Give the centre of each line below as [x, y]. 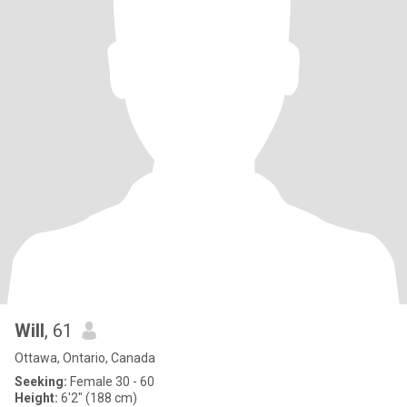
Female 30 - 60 [111, 382]
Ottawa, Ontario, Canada [85, 358]
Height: [36, 398]
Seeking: [41, 382]
